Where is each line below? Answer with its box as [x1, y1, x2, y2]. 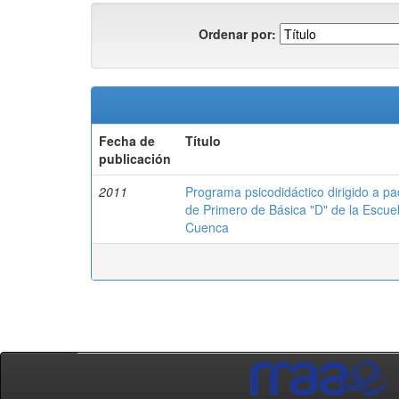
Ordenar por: [199, 24, 276, 43]
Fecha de [99, 132, 155, 150]
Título [185, 132, 221, 150]
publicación [99, 150, 171, 167]
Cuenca [185, 218, 229, 236]
